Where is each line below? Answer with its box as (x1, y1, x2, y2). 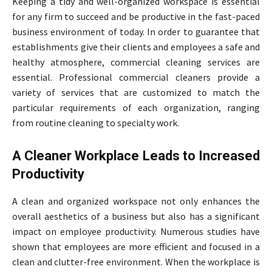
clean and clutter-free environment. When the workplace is (12, 256, 260, 268)
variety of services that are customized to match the (12, 86, 260, 99)
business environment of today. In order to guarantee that (12, 25, 260, 38)
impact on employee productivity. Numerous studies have (12, 225, 260, 238)
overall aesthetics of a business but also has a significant (12, 210, 260, 223)
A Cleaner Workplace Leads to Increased (12, 148, 260, 164)
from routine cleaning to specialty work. (12, 117, 179, 129)
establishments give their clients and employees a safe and (12, 41, 260, 53)
